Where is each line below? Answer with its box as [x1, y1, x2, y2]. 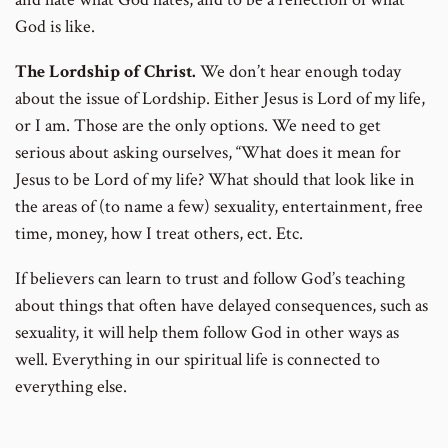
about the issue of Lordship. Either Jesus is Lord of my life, [15, 87, 425, 111]
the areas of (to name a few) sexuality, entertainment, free [15, 195, 423, 219]
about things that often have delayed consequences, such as [15, 294, 428, 318]
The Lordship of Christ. [15, 60, 196, 84]
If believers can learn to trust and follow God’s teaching [15, 267, 405, 291]
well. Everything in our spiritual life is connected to [15, 348, 380, 372]
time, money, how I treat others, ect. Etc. [15, 222, 303, 246]
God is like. [15, 15, 95, 39]
